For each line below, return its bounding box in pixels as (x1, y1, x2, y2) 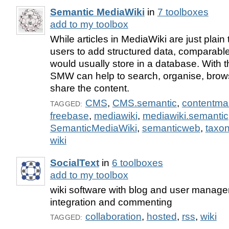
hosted (146, 211, 177, 222)
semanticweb (142, 122, 200, 133)
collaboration (85, 211, 142, 222)
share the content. (50, 82, 129, 94)
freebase (50, 110, 89, 121)
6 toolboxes (111, 157, 163, 168)
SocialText (50, 157, 99, 168)
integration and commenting (50, 196, 172, 208)
